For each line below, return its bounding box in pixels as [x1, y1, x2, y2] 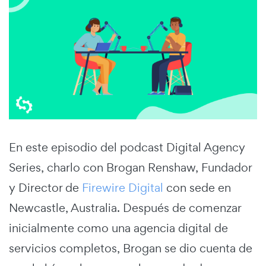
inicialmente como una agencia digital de [9, 220, 228, 236]
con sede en [163, 179, 231, 195]
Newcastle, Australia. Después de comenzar [9, 199, 241, 216]
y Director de [9, 179, 82, 195]
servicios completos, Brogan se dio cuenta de [9, 240, 252, 256]
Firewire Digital [82, 179, 163, 195]
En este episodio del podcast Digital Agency [9, 139, 245, 155]
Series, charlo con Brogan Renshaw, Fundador [9, 159, 252, 175]
